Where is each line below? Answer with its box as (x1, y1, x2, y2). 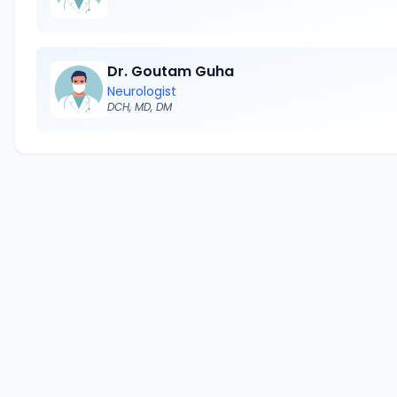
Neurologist (107, 82, 176, 100)
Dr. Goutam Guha (107, 61, 234, 82)
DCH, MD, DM (107, 99, 172, 114)
